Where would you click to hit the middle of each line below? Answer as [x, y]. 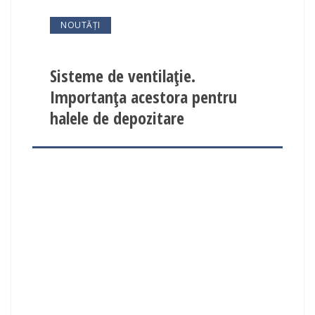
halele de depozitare [117, 118]
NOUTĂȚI [81, 25]
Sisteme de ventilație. [123, 76]
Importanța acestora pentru [143, 97]
